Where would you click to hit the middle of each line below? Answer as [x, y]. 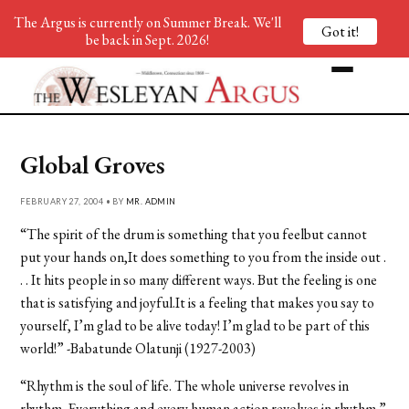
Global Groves [93, 164]
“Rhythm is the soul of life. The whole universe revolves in [185, 385]
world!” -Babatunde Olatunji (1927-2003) [138, 348]
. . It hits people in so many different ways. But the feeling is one [199, 279]
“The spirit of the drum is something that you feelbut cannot [194, 234]
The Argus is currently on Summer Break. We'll [147, 22]
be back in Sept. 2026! [147, 40]
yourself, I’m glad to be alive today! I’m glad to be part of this [195, 325]
